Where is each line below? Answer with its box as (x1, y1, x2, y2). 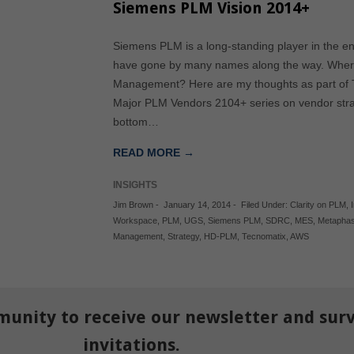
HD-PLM (204, 232, 238, 241)
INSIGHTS (113, 179, 158, 190)
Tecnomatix (242, 232, 287, 241)
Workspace (113, 216, 158, 225)
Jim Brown (113, 200, 154, 209)
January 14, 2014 (164, 200, 232, 209)
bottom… (113, 115, 160, 128)
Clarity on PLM (290, 200, 347, 209)
